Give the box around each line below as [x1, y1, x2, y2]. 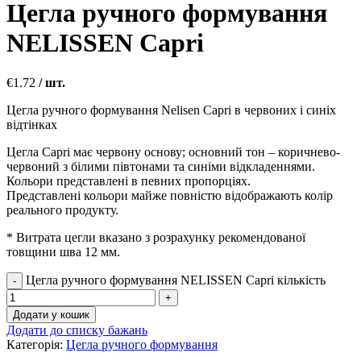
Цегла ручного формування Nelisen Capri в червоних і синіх [6, 102, 336, 117]
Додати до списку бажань [6, 322, 147, 337]
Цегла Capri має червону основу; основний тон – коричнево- [6, 144, 340, 159]
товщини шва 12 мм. [6, 244, 120, 259]
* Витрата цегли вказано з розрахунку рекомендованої [6, 230, 305, 244]
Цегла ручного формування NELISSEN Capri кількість [26, 272, 326, 287]
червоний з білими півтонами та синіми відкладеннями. [6, 159, 315, 173]
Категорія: [6, 337, 63, 351]
